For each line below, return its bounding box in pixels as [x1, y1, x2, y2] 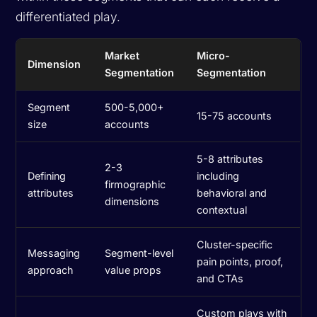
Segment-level [105, 246, 174, 259]
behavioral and [197, 186, 267, 199]
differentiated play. [16, 8, 121, 24]
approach [28, 263, 74, 276]
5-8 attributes [197, 152, 264, 165]
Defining [28, 169, 67, 182]
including [197, 169, 240, 182]
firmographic [105, 178, 166, 190]
